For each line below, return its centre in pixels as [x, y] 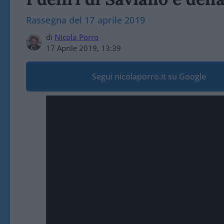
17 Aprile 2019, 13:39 [83, 48]
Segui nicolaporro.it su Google [149, 76]
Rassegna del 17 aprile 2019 [85, 20]
